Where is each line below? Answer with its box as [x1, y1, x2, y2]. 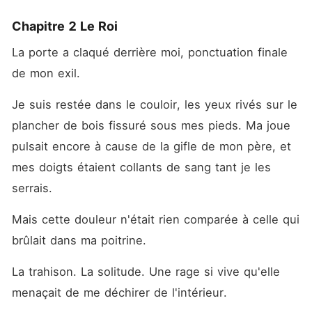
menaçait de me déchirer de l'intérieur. [11, 286, 231, 299]
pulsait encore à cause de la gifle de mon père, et [11, 139, 291, 153]
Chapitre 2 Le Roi [11, 19, 118, 33]
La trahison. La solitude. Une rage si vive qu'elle [11, 265, 280, 279]
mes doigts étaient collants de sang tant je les [11, 160, 271, 174]
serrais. [11, 181, 56, 195]
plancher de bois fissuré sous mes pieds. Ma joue [11, 118, 290, 132]
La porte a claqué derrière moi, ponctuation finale [11, 45, 288, 59]
